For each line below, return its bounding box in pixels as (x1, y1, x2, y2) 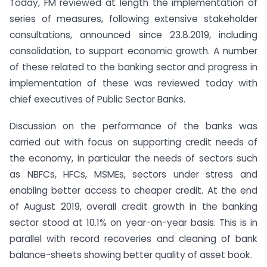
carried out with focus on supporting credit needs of (10, 136, 257, 149)
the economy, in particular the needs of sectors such (10, 152, 257, 165)
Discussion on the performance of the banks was (10, 120, 257, 133)
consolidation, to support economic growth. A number (10, 45, 257, 58)
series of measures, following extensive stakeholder (10, 13, 257, 26)
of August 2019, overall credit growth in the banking (10, 200, 257, 213)
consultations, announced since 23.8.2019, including (10, 29, 257, 42)
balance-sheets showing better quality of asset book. (10, 249, 252, 262)
